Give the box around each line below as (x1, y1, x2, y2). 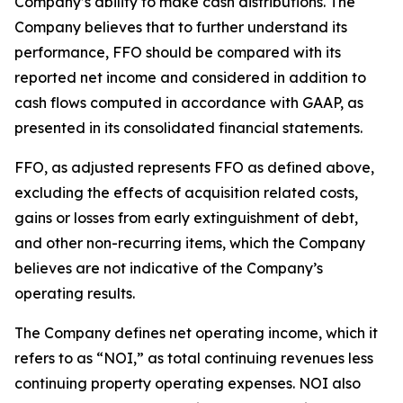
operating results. (14, 284, 135, 302)
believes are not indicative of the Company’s (14, 259, 323, 277)
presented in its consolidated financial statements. (14, 119, 363, 137)
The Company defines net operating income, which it (14, 324, 378, 342)
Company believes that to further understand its (14, 18, 347, 36)
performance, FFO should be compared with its (14, 43, 341, 61)
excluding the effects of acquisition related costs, (14, 184, 358, 201)
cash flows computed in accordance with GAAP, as (14, 94, 363, 112)
